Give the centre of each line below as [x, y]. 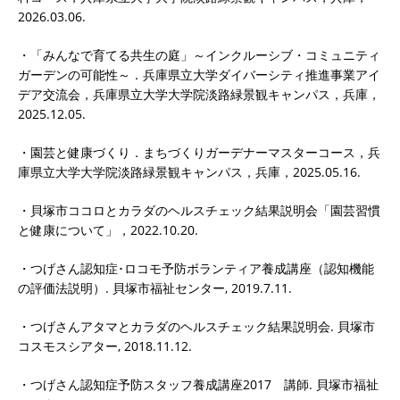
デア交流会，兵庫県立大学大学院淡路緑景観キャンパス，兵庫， [199, 94]
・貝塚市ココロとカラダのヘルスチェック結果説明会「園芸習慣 [199, 210]
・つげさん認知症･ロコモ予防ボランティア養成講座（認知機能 [196, 268]
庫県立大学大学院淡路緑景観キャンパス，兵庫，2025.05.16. [189, 171]
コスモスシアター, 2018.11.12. [105, 346]
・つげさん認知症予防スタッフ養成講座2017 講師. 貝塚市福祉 [198, 384]
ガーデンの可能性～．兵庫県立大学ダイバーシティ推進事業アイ [199, 74]
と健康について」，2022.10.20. [108, 229]
